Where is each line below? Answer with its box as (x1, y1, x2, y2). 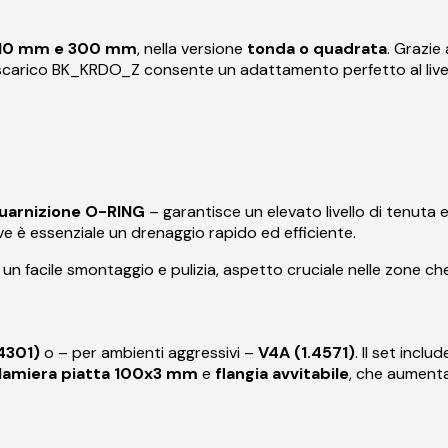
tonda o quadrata (247, 38, 387, 60)
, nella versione (137, 38, 247, 60)
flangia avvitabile (215, 363, 349, 385)
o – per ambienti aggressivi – (40, 342, 258, 364)
